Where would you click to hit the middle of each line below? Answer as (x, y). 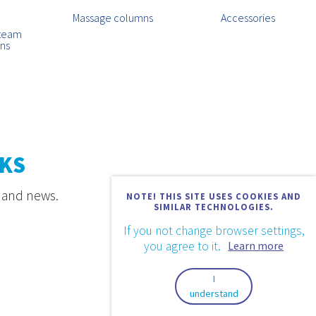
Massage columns (113, 18)
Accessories (248, 18)
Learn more (256, 245)
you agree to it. (183, 246)
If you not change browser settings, (214, 230)
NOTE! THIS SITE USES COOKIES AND (214, 196)
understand (214, 293)
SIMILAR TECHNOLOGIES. (214, 206)
